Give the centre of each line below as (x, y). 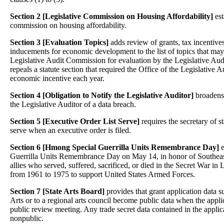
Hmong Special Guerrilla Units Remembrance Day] (132, 147)
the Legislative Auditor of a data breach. (73, 104)
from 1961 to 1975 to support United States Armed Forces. (102, 174)
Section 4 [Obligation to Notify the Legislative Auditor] (102, 95)
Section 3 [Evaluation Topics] (60, 42)
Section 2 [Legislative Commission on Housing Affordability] (111, 16)
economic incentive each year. (57, 78)
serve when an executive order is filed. (70, 130)
